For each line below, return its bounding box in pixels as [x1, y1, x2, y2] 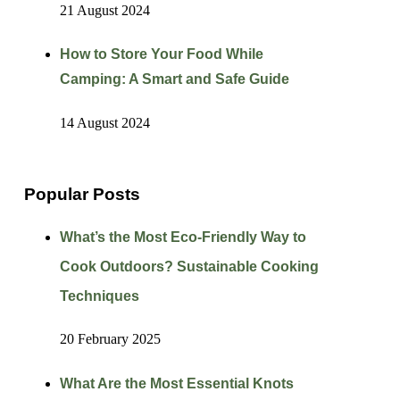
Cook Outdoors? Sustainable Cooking [59, 258, 319, 274]
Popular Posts [23, 185, 140, 204]
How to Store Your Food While [59, 46, 263, 62]
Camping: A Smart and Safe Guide [59, 71, 289, 87]
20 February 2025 [59, 330, 161, 346]
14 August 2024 [59, 115, 150, 131]
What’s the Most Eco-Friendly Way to [59, 229, 306, 245]
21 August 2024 [59, 2, 150, 18]
